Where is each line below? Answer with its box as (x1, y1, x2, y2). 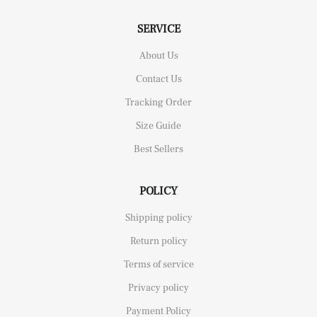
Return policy (129, 235, 188, 248)
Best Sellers (134, 143, 183, 156)
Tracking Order (125, 96, 192, 109)
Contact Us (135, 73, 182, 86)
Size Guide (136, 120, 181, 132)
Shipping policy (125, 212, 192, 224)
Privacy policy (128, 282, 189, 294)
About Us (139, 50, 178, 62)
